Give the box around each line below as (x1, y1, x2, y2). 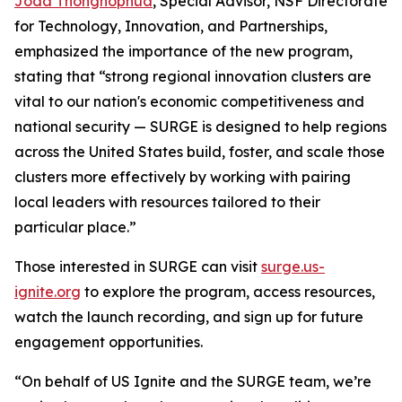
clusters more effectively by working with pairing (14, 168, 351, 186)
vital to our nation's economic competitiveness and (14, 92, 364, 110)
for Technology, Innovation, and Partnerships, (14, 17, 328, 35)
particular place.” (14, 218, 136, 236)
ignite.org (14, 283, 81, 301)
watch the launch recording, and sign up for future (14, 308, 363, 326)
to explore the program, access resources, (81, 283, 375, 301)
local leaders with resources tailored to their (14, 193, 320, 211)
